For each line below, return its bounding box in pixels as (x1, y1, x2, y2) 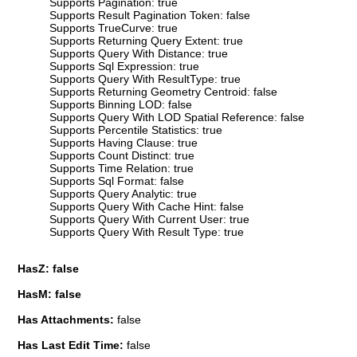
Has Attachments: (18, 312, 117, 326)
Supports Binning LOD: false (49, 97, 192, 111)
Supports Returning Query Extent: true (49, 33, 243, 47)
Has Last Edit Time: (18, 338, 127, 351)
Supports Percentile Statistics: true (49, 123, 222, 136)
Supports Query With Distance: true (49, 46, 228, 60)
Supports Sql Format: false (49, 174, 184, 187)
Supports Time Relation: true (49, 161, 194, 175)
